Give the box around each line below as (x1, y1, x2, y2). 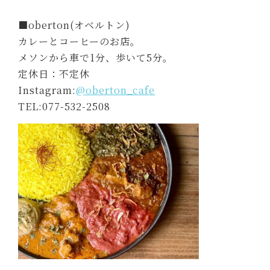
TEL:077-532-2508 (18, 99, 111, 113)
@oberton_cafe (76, 83, 155, 97)
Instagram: (18, 83, 77, 97)
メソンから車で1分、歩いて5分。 (18, 50, 174, 64)
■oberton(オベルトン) (18, 17, 131, 32)
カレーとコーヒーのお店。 (18, 34, 141, 48)
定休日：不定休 (18, 66, 90, 81)
